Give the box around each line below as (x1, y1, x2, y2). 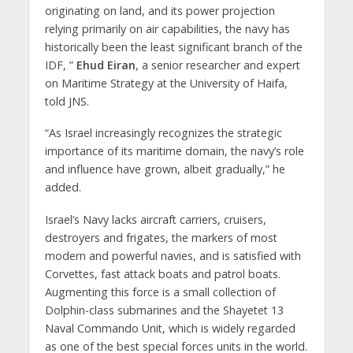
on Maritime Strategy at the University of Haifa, (44, 75, 288, 91)
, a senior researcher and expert (135, 57, 300, 72)
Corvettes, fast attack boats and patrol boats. (44, 266, 281, 282)
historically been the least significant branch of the (44, 39, 303, 54)
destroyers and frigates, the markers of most (44, 230, 277, 246)
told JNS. (44, 93, 89, 109)
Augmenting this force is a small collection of (44, 284, 276, 300)
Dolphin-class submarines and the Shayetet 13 (44, 303, 284, 318)
